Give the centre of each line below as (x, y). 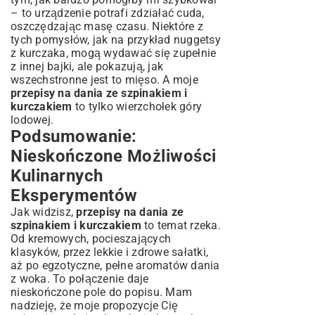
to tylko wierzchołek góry (137, 107)
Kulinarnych (57, 176)
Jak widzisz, (44, 212)
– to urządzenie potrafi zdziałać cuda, (108, 13)
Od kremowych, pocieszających (91, 239)
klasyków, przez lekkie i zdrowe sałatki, (109, 252)
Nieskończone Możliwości (114, 156)
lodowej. (32, 120)
